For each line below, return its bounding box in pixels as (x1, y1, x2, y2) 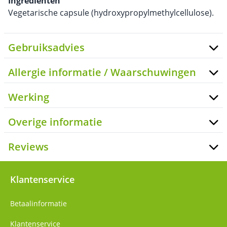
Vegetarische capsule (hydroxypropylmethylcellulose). (8, 7, 214, 18)
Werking (8, 90, 49, 104)
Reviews (8, 140, 49, 154)
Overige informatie (8, 115, 102, 129)
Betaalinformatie (10, 199, 67, 208)
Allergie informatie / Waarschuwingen (8, 65, 196, 79)
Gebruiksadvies (8, 41, 85, 54)
